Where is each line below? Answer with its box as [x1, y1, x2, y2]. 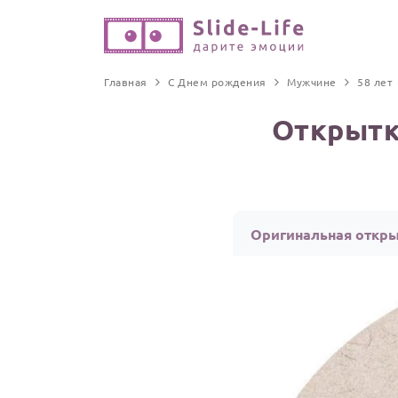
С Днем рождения [168, 75, 267, 89]
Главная [104, 75, 147, 89]
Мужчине [287, 75, 337, 89]
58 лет [357, 75, 393, 89]
